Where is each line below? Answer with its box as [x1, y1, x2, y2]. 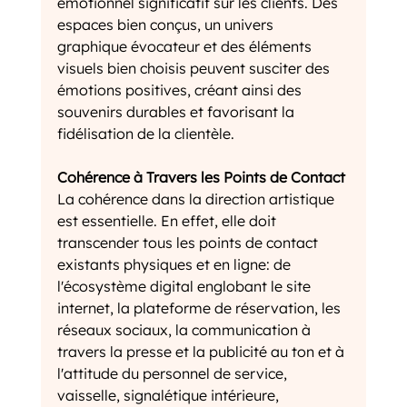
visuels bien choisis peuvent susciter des [56, 59, 333, 78]
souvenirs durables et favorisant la [56, 103, 298, 122]
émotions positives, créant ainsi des [56, 81, 305, 100]
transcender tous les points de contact [56, 233, 322, 253]
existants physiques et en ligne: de [56, 255, 294, 274]
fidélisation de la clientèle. [56, 124, 234, 144]
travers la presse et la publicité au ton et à [56, 342, 348, 362]
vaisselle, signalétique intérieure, [56, 386, 283, 405]
